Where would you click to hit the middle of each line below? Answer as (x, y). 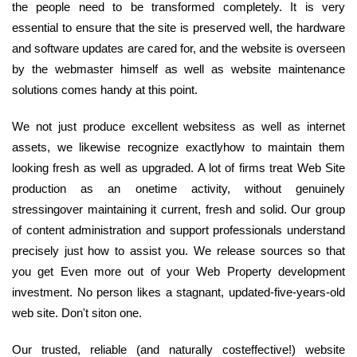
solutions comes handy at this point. (105, 90)
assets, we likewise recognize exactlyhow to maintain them (178, 147)
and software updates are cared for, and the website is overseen (178, 49)
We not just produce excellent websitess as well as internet (178, 127)
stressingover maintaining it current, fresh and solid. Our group (178, 210)
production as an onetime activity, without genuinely (178, 189)
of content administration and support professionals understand (178, 230)
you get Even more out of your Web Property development (178, 272)
